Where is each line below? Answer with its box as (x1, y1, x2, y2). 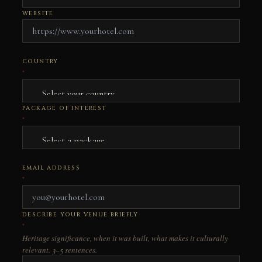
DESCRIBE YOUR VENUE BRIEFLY (22, 210, 139, 219)
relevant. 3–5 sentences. (22, 244, 97, 255)
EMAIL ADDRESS (22, 163, 81, 172)
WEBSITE (22, 9, 54, 18)
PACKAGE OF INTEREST (22, 104, 107, 112)
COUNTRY (22, 57, 58, 65)
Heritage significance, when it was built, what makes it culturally (22, 232, 228, 243)
